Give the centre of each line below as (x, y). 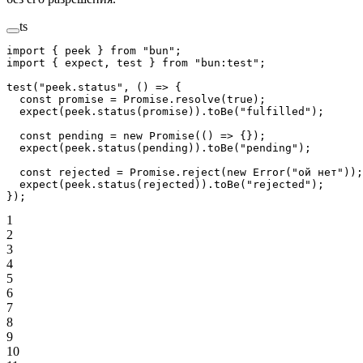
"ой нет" (318, 173)
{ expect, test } (104, 63)
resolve (198, 100)
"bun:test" (224, 63)
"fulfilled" (275, 112)
